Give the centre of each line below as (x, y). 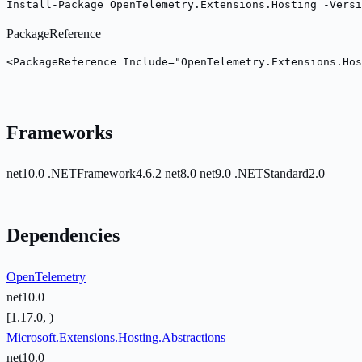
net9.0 (217, 174)
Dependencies (63, 236)
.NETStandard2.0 (280, 174)
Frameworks (59, 132)
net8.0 (182, 174)
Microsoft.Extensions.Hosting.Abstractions (116, 338)
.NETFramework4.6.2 (106, 174)
